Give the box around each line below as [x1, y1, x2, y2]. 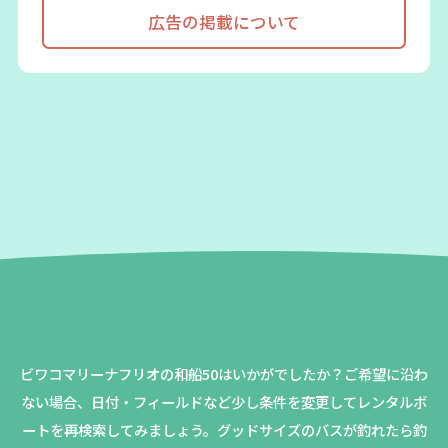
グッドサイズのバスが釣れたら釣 [216, 418, 427, 440]
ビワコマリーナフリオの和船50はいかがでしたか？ [20, 362, 344, 384]
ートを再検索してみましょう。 [21, 418, 217, 440]
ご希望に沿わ [344, 362, 428, 384]
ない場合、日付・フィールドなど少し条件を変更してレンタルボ [21, 390, 427, 412]
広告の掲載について [148, 9, 300, 34]
